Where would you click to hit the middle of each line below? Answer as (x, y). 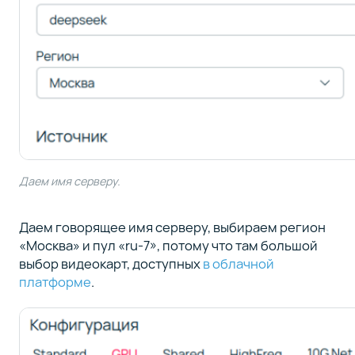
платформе (55, 281)
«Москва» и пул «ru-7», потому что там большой (168, 245)
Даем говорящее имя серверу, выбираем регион (172, 227)
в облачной (238, 263)
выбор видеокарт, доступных (111, 263)
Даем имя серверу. (69, 181)
